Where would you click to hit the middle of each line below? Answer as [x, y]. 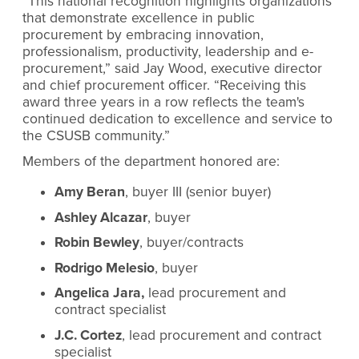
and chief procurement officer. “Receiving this [164, 86]
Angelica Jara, [99, 293]
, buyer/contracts [192, 243]
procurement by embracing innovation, [143, 35]
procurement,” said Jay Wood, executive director [172, 69]
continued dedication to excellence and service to [177, 119]
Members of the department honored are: [151, 161]
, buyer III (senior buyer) [198, 192]
